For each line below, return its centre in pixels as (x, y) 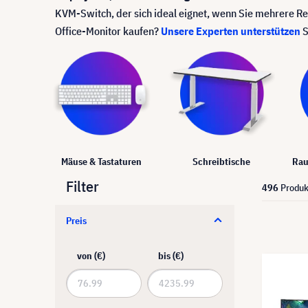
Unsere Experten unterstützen (231, 31)
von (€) (91, 255)
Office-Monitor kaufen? (108, 31)
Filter (82, 186)
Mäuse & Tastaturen (101, 161)
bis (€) (171, 255)
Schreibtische (222, 161)
